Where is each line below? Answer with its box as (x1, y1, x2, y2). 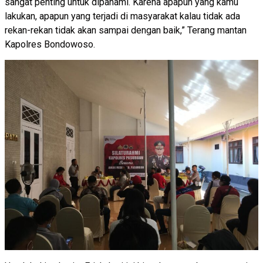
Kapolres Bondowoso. (5, 38, 95, 50)
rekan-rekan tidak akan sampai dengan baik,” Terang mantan (5, 24, 247, 36)
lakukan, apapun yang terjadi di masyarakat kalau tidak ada (5, 10, 240, 22)
